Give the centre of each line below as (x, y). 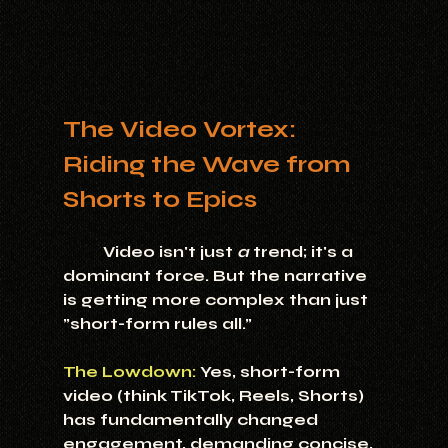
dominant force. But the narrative (216, 276)
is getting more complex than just (217, 300)
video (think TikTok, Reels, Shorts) (215, 396)
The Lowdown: (129, 372)
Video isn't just (169, 252)
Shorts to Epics (159, 199)
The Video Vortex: (182, 129)
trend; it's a (302, 252)
